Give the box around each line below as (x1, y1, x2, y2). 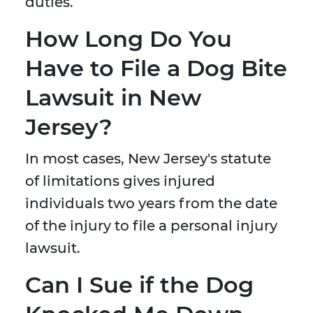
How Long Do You (25, 25, 232, 53)
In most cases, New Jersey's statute (25, 150, 271, 168)
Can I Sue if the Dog (25, 271, 254, 299)
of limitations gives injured (25, 173, 215, 190)
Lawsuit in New (25, 84, 201, 112)
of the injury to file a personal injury (25, 217, 277, 235)
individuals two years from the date (25, 195, 277, 212)
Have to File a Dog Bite (25, 54, 287, 82)
